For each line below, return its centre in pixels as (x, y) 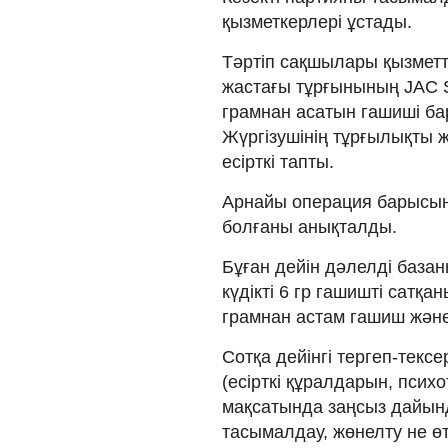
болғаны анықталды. (309, 226)
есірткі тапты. (278, 161)
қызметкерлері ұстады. (317, 21)
